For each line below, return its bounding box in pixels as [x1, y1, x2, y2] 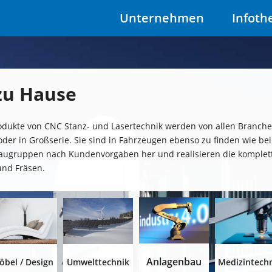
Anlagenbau [146, 255, 202, 269]
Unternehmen [119, 10, 204, 26]
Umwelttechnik [67, 256, 129, 268]
